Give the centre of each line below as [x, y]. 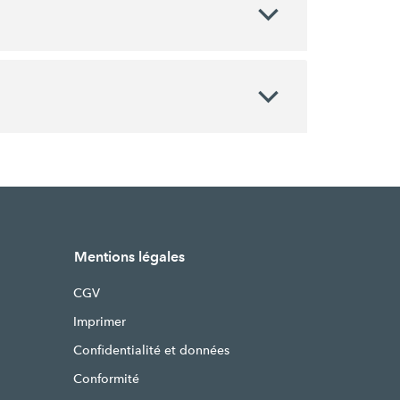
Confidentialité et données [151, 350]
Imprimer [99, 321]
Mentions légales [129, 257]
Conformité [106, 379]
